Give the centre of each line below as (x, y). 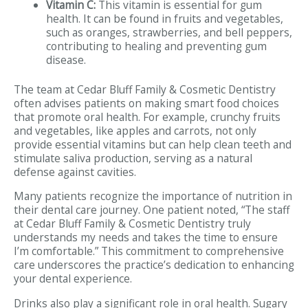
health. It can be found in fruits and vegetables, (164, 18)
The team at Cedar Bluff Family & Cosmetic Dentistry (145, 89)
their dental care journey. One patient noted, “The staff (152, 210)
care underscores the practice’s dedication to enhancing (154, 265)
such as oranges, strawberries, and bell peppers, (169, 32)
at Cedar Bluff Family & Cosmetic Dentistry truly (132, 224)
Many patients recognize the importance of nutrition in (153, 196)
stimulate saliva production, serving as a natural (133, 158)
